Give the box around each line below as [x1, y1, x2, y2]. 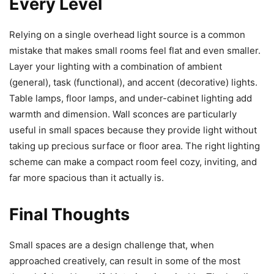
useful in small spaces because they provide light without [9, 124, 257, 136]
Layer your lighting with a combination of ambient [9, 60, 222, 72]
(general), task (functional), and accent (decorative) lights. [9, 76, 257, 88]
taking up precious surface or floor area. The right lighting [9, 139, 260, 152]
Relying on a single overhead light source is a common [9, 28, 245, 40]
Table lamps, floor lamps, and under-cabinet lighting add [9, 92, 252, 104]
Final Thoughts [9, 204, 130, 224]
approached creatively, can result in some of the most [9, 254, 240, 267]
